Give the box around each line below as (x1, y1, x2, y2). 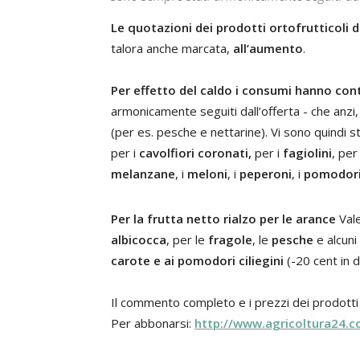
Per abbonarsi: (111, 315, 194, 331)
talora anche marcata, (111, 40, 233, 56)
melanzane (111, 166, 175, 182)
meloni (187, 166, 227, 182)
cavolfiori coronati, (139, 145, 252, 161)
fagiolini (283, 145, 332, 161)
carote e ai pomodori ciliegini (111, 252, 284, 268)
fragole (208, 231, 252, 247)
